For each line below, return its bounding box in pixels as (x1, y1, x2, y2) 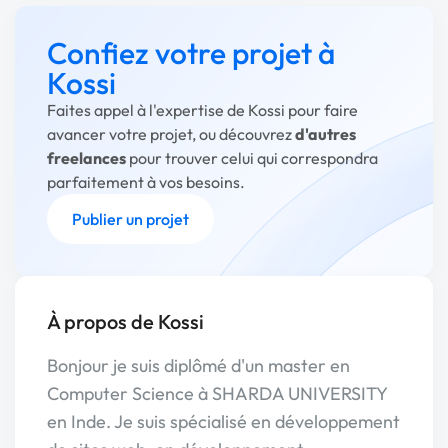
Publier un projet (72, 209, 189, 229)
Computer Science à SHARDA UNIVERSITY (47, 382, 387, 405)
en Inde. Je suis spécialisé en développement (47, 410, 400, 433)
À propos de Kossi (47, 309, 204, 334)
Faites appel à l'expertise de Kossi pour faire (47, 100, 358, 120)
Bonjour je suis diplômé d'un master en (47, 354, 350, 377)
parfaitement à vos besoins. (47, 172, 245, 192)
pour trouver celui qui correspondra (126, 148, 378, 168)
